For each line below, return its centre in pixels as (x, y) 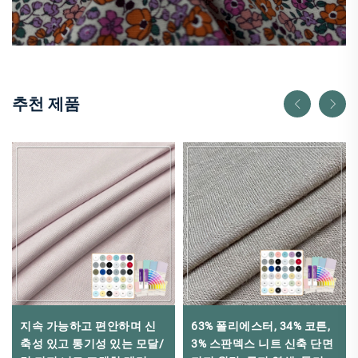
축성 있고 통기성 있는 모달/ (92, 344)
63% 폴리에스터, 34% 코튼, (261, 326)
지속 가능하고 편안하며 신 (88, 326)
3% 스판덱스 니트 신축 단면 (262, 344)
